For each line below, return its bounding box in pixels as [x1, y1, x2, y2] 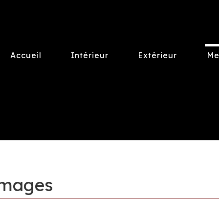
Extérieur [138, 50, 177, 60]
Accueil [10, 50, 42, 60]
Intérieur [71, 50, 109, 60]
